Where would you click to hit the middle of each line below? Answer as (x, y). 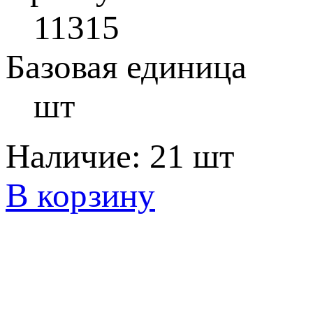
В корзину (80, 195)
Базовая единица (126, 67)
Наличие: (78, 156)
